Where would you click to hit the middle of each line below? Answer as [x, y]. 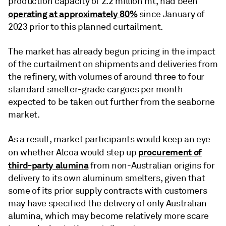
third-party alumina [48, 165]
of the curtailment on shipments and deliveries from [113, 64]
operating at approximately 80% [73, 14]
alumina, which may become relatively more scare [109, 216]
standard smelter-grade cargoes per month [96, 89]
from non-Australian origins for [152, 165]
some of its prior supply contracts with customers [108, 190]
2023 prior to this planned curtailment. [86, 26]
